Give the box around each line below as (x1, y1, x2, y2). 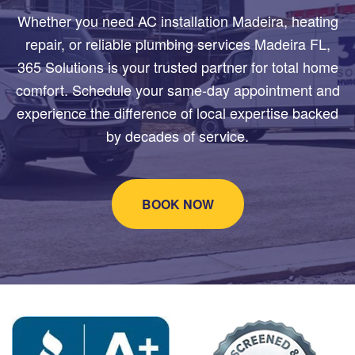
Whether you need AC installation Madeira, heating (17, 10, 338, 32)
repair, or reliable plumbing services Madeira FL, (25, 33, 330, 55)
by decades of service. (106, 125, 249, 147)
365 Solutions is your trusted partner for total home (17, 56, 338, 78)
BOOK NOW (141, 195, 214, 214)
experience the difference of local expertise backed (17, 102, 338, 124)
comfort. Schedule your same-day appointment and (15, 79, 340, 101)
